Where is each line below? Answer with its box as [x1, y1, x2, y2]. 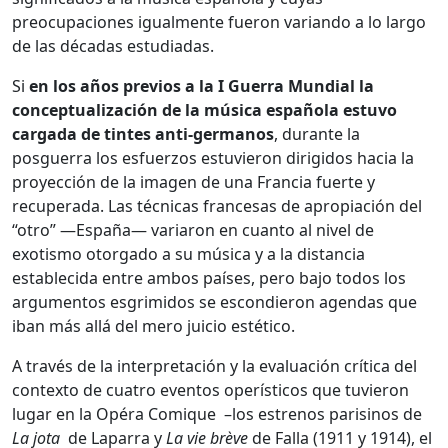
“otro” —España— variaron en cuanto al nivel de [12, 218, 374, 241]
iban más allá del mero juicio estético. [12, 314, 295, 337]
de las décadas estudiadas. [12, 34, 214, 57]
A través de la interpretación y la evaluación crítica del [12, 354, 417, 377]
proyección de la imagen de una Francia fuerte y [12, 170, 375, 193]
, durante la [274, 122, 360, 145]
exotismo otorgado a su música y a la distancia [12, 242, 365, 265]
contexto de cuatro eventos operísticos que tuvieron [12, 378, 409, 401]
